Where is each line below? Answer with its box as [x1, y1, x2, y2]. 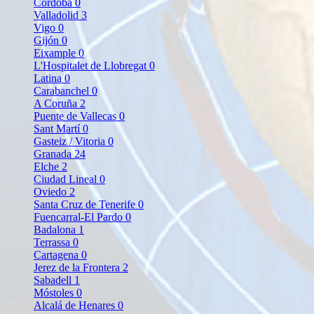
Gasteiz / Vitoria [34, 135, 108, 147]
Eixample [34, 46, 78, 59]
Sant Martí [34, 122, 83, 135]
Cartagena [34, 248, 81, 261]
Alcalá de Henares [34, 299, 118, 311]
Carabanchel [34, 84, 92, 97]
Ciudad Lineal [34, 172, 100, 185]
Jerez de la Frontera [34, 261, 123, 273]
